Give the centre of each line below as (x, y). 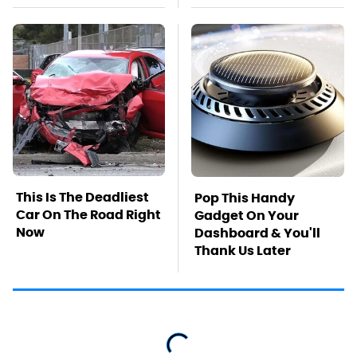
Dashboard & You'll (257, 233)
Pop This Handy (245, 198)
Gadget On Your (247, 215)
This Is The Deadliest (82, 197)
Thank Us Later (243, 250)
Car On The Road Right (88, 214)
